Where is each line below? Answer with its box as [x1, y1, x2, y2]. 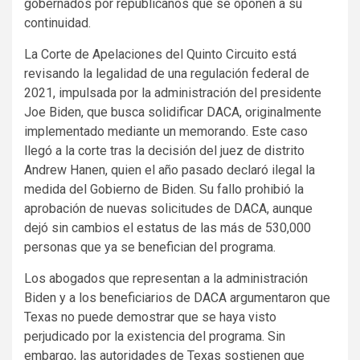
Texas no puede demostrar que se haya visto [24, 309, 276, 325]
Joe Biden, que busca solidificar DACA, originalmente [24, 104, 321, 120]
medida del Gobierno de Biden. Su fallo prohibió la [24, 181, 304, 197]
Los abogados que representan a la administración [24, 270, 308, 286]
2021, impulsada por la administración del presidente [24, 84, 321, 100]
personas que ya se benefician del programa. [24, 239, 276, 255]
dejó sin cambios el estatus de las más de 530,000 [24, 219, 311, 235]
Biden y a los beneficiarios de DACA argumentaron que [24, 289, 330, 305]
